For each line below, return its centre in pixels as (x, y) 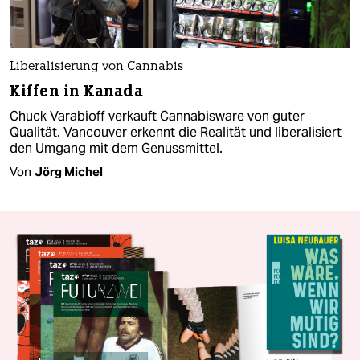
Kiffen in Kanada (76, 92)
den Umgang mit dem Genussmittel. (116, 149)
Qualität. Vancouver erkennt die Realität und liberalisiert (176, 133)
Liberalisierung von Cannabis (96, 67)
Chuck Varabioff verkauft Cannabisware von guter (157, 117)
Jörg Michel (69, 172)
